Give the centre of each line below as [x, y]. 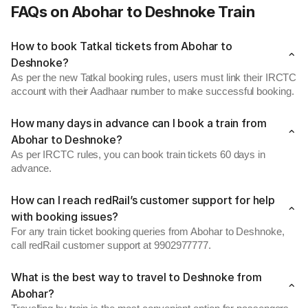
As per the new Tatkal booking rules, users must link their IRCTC [154, 78]
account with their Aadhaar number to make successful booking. [153, 91]
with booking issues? [65, 217]
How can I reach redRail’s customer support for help [143, 200]
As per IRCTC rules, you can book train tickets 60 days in [138, 155]
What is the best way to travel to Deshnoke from [136, 277]
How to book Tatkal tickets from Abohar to [122, 46]
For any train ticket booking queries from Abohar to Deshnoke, [148, 232]
